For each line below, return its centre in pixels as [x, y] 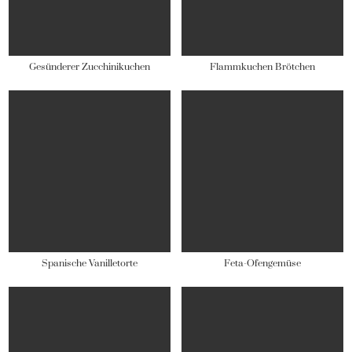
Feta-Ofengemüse [263, 264]
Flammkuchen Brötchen [263, 68]
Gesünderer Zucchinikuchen [89, 68]
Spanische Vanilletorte [89, 264]
